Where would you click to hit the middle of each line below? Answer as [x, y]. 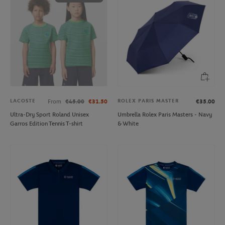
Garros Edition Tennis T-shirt [46, 123]
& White [128, 123]
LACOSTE [23, 101]
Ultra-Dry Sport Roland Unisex [49, 114]
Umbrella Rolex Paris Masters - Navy [165, 114]
